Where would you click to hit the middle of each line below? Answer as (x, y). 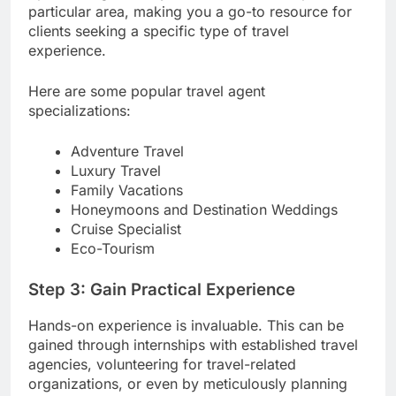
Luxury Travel (116, 170)
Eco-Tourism (113, 248)
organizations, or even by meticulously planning (188, 384)
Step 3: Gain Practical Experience (162, 289)
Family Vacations (127, 190)
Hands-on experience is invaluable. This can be (186, 326)
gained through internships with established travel (193, 345)
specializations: (80, 110)
